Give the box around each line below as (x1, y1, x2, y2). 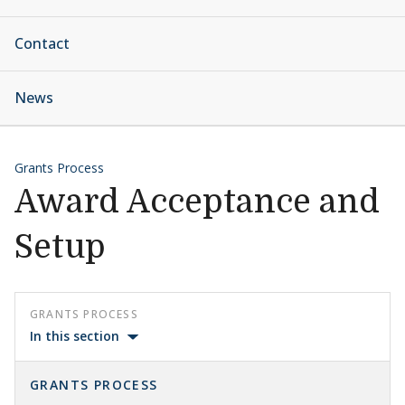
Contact (14, 33, 70, 53)
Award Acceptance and (14, 184, 380, 221)
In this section (30, 327, 119, 344)
